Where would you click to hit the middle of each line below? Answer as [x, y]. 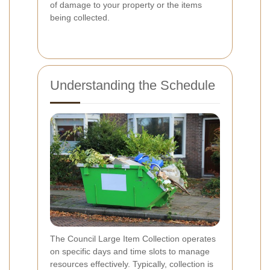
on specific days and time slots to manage [130, 252]
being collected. [80, 18]
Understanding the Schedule [133, 86]
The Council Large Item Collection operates [133, 239]
